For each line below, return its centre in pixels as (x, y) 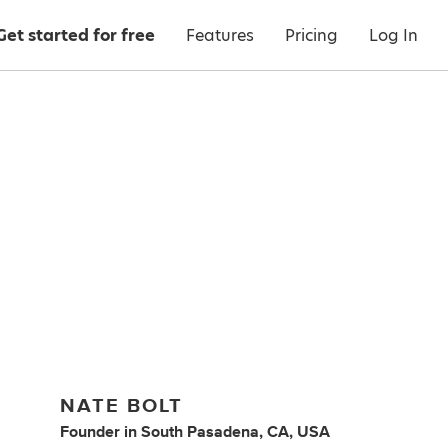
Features (220, 35)
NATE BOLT (122, 405)
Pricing (311, 35)
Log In (393, 35)
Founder (90, 431)
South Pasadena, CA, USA (236, 431)
